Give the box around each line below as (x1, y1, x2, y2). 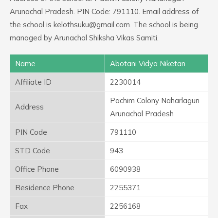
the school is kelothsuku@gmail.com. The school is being (10, 20, 198, 29)
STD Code (15, 146, 50, 155)
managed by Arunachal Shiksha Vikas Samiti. (10, 33, 159, 42)
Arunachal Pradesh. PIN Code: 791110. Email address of (10, 7, 199, 16)
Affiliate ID (15, 77, 52, 87)
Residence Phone (15, 183, 74, 192)
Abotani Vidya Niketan (110, 59, 185, 68)
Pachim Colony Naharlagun (110, 96, 200, 105)
